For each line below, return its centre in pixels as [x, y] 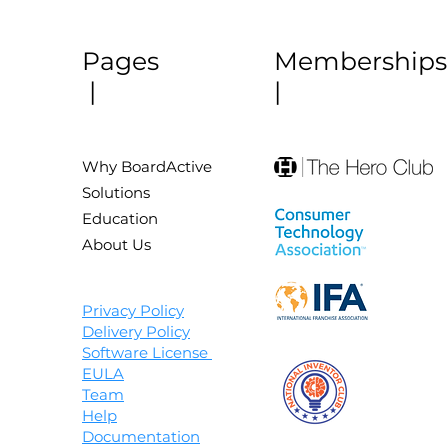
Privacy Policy [133, 310]
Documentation [141, 436]
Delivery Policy [136, 331]
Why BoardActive [147, 166]
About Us [116, 244]
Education [120, 218]
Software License [147, 352]
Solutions [116, 192]
